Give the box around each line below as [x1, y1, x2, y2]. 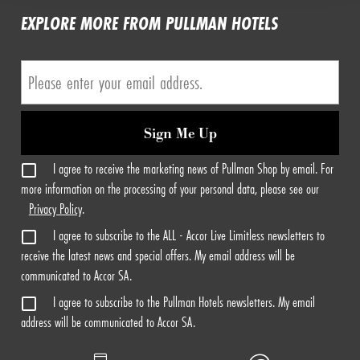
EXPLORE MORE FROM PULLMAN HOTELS [20, 10, 278, 36]
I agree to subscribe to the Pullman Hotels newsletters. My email [52, 291, 315, 312]
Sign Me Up [143, 124, 217, 144]
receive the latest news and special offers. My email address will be [20, 245, 295, 266]
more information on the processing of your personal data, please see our [20, 178, 319, 199]
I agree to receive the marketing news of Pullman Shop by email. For [52, 158, 333, 179]
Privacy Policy [28, 198, 82, 219]
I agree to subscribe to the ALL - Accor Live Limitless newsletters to [52, 225, 325, 246]
